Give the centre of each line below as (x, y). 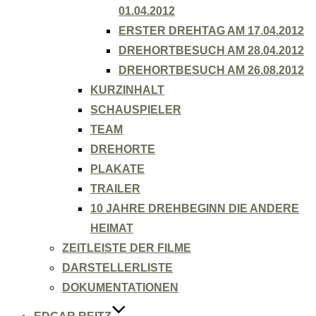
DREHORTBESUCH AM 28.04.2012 (211, 50)
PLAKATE (117, 169)
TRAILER (115, 189)
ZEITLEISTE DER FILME (127, 248)
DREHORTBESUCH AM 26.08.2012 (211, 70)
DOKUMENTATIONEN (120, 287)
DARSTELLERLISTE (117, 268)
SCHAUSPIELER (136, 110)
